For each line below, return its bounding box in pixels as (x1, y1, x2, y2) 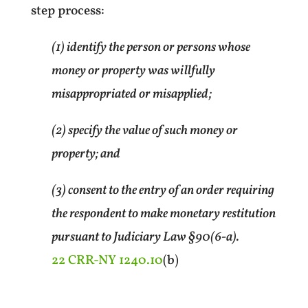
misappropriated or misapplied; (51, 85, 212, 103)
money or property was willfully (51, 61, 215, 80)
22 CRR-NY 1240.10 (51, 251, 163, 269)
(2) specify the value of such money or (51, 121, 238, 140)
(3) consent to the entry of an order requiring (51, 181, 274, 199)
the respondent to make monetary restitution (51, 204, 276, 223)
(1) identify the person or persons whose (51, 38, 250, 56)
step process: (30, 1, 104, 20)
